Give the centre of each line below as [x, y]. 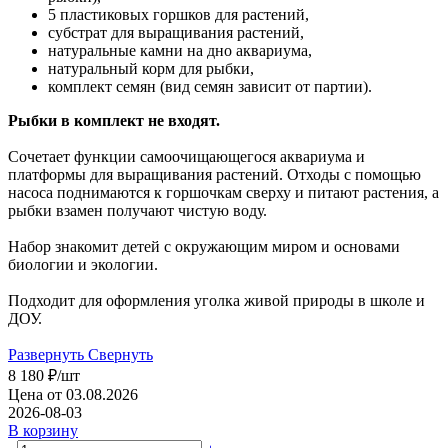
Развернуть [46, 354]
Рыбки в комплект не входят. [114, 120]
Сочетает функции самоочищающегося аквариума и [186, 156]
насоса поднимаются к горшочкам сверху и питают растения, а [223, 192]
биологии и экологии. [83, 264]
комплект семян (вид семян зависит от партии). [210, 86]
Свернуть [120, 354]
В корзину [43, 430]
